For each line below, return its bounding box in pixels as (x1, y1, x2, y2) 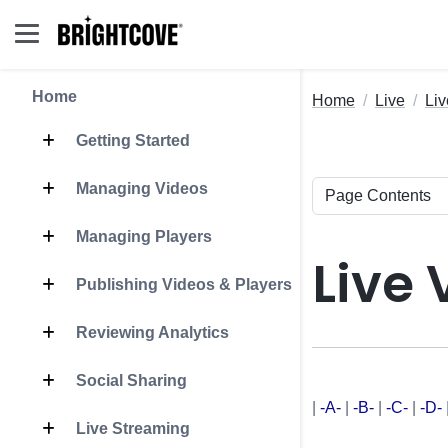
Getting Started (72, 132, 190, 149)
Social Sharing (72, 372, 187, 389)
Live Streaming (72, 420, 190, 437)
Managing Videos (72, 180, 208, 197)
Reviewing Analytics (72, 324, 229, 341)
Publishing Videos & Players (72, 276, 292, 293)
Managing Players (72, 228, 212, 245)
